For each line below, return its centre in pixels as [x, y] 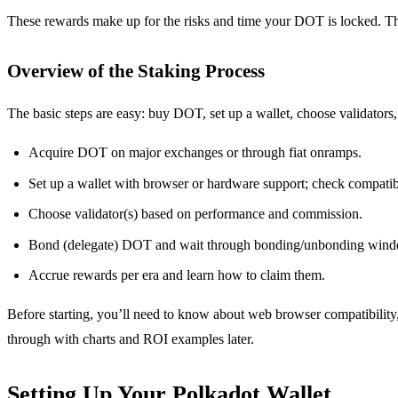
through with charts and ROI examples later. [131, 338]
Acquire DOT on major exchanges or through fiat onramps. [195, 153]
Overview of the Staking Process [136, 71]
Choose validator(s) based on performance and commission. [195, 214]
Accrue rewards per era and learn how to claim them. [177, 275]
